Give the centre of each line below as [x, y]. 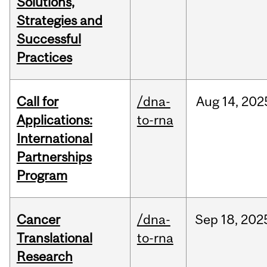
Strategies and [59, 21]
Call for [37, 102]
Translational [54, 238]
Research [44, 257]
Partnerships [54, 157]
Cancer [38, 220]
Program [42, 176]
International [54, 139]
